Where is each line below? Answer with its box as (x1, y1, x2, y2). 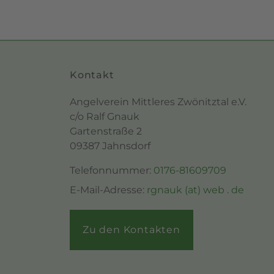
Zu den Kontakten (83, 224, 180, 236)
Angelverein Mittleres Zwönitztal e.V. (70, 96, 246, 108)
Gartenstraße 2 (70, 125, 142, 138)
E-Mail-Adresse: (70, 184, 147, 196)
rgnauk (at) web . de (147, 184, 244, 196)
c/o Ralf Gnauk (70, 111, 139, 123)
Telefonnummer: (70, 165, 154, 177)
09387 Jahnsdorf (70, 140, 150, 152)
